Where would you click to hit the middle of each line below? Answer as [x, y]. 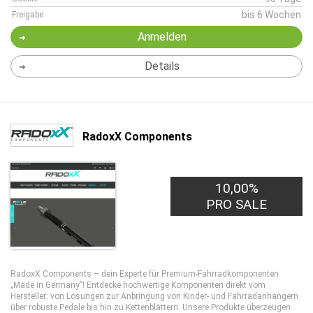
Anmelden [162, 37]
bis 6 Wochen [271, 15]
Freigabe [28, 15]
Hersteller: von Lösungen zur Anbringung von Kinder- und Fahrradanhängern [154, 296]
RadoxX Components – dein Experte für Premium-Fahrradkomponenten [145, 274]
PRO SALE [237, 204]
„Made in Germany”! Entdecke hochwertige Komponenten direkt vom [138, 285]
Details [162, 66]
